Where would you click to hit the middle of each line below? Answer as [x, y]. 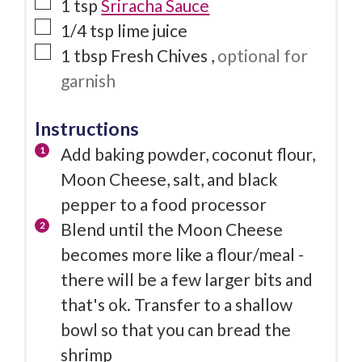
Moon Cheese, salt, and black [169, 179]
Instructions [87, 128]
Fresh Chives [161, 56]
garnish [88, 81]
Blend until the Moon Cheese [172, 229]
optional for [263, 56]
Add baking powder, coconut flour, [188, 154]
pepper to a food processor [164, 204]
